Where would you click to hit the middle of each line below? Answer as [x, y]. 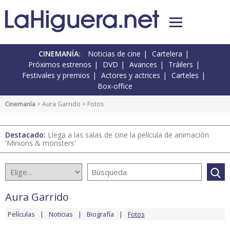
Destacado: [26, 135]
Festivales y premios [56, 75]
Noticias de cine [114, 54]
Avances [143, 65]
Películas [21, 214]
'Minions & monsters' [41, 143]
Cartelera [167, 54]
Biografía [100, 214]
